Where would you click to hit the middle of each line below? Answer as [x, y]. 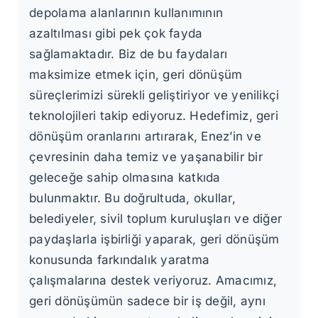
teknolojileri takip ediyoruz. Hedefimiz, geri [154, 115]
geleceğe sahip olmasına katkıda [125, 177]
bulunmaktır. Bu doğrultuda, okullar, [132, 198]
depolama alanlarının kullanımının [126, 12]
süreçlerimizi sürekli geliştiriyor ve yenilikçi [154, 95]
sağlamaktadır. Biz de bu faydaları [128, 54]
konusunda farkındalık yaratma [120, 259]
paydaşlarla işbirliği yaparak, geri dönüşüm [154, 239]
